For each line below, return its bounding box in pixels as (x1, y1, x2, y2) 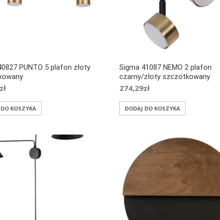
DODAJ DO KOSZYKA (125, 105, 181, 112)
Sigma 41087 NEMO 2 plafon (119, 63, 212, 72)
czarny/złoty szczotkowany (119, 72, 211, 82)
